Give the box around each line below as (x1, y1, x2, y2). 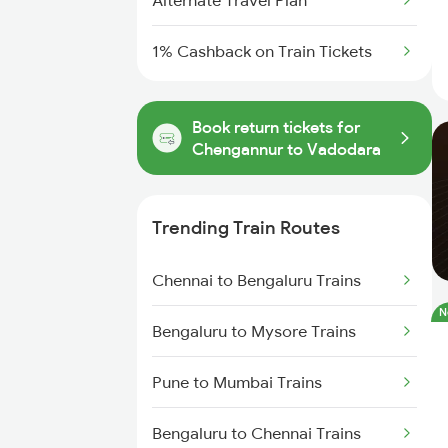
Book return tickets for (192, 117, 360, 137)
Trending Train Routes (152, 216, 340, 239)
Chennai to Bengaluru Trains (152, 270, 361, 290)
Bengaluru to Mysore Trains (152, 321, 356, 341)
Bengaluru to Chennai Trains (152, 423, 361, 443)
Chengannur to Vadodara (192, 139, 381, 159)
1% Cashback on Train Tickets (152, 41, 372, 61)
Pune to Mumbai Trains (152, 372, 322, 392)
